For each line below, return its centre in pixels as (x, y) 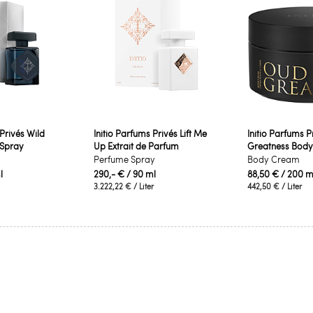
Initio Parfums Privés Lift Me (151, 133)
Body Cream (273, 159)
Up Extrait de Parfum (137, 146)
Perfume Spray (125, 159)
